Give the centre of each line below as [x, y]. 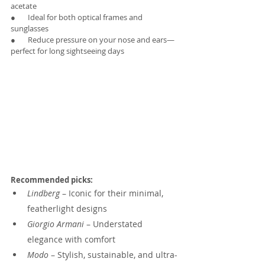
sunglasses [30, 29]
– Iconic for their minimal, [113, 193]
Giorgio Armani [56, 224]
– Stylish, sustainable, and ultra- [113, 255]
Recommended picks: [52, 180]
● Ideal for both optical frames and [77, 17]
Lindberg [43, 193]
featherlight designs [67, 209]
